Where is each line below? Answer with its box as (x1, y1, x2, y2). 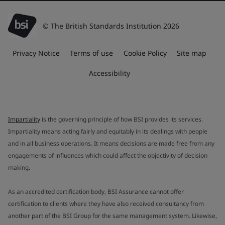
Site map (177, 48, 207, 58)
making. (8, 163, 32, 172)
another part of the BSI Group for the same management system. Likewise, (8, 211, 217, 220)
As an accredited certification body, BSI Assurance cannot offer (8, 187, 184, 196)
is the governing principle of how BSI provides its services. (40, 115, 203, 124)
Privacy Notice (12, 48, 60, 58)
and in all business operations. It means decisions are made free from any (8, 139, 214, 148)
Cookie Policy (123, 48, 167, 58)
